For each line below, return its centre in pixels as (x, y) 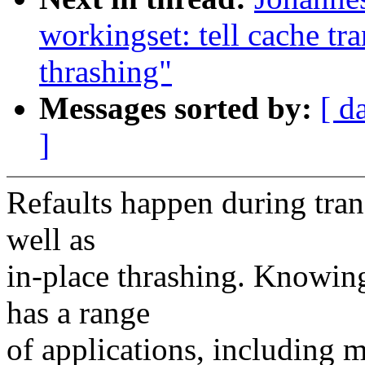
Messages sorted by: (180, 108)
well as (51, 240)
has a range (78, 313)
